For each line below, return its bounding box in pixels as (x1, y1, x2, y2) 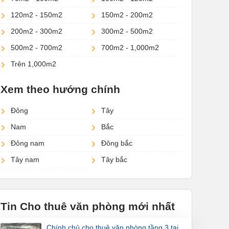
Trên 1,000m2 (11, 60, 56, 68)
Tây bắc (101, 155, 127, 164)
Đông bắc (101, 139, 132, 148)
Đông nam (11, 139, 44, 148)
